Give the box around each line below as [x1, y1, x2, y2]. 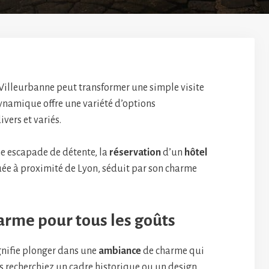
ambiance [98, 246, 141, 256]
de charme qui [141, 246, 204, 256]
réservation [109, 147, 161, 158]
